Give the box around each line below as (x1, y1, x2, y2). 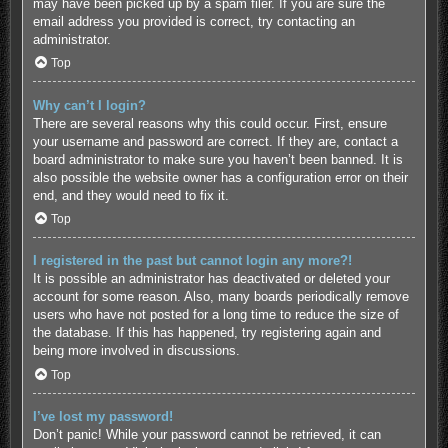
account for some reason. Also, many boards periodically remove (32, 289, 409, 305)
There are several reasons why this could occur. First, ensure (32, 115, 387, 131)
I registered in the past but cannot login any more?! (32, 253, 352, 269)
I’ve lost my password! (32, 409, 173, 425)
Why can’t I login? (32, 97, 146, 113)
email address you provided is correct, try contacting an (32, 13, 355, 29)
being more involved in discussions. (32, 343, 240, 359)
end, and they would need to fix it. (32, 187, 229, 203)
